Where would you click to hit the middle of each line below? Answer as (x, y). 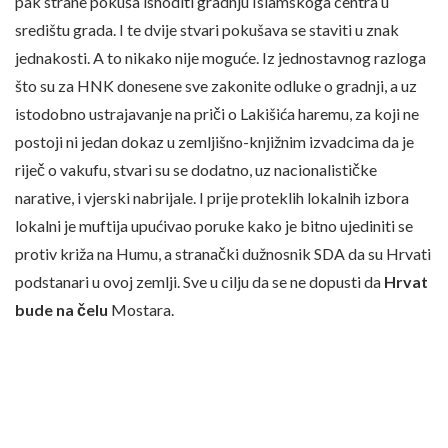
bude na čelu (63, 310)
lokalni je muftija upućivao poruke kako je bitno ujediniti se (214, 226)
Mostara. (142, 310)
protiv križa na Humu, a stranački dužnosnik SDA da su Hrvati (223, 254)
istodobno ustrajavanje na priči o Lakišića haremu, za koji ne (217, 114)
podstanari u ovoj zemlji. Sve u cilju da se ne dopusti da (199, 282)
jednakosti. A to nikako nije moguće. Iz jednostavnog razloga (220, 58)
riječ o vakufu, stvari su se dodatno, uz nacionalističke (196, 170)
